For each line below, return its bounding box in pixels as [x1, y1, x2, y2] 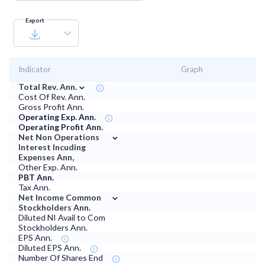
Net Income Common [18, 192, 101, 203]
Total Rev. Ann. [18, 82, 77, 92]
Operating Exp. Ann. [18, 112, 96, 122]
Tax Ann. [18, 182, 50, 193]
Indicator [18, 64, 51, 75]
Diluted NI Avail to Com [18, 212, 105, 223]
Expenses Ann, [18, 152, 74, 163]
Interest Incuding [18, 142, 86, 153]
